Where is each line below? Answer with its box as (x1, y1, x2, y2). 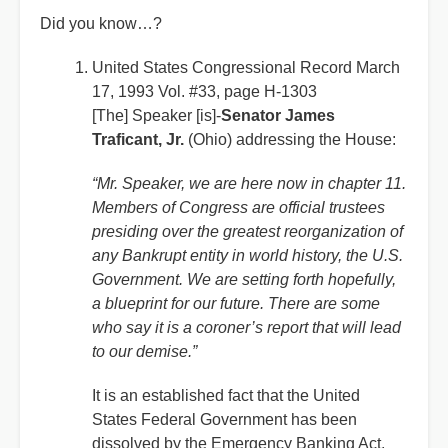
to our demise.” (92, 343, 197, 360)
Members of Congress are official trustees (92, 199, 385, 216)
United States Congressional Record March (92, 59, 400, 76)
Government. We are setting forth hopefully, (92, 271, 396, 288)
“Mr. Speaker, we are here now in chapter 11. (92, 175, 406, 192)
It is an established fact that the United (92, 387, 360, 404)
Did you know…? (40, 15, 162, 32)
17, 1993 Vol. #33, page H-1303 (92, 83, 317, 100)
